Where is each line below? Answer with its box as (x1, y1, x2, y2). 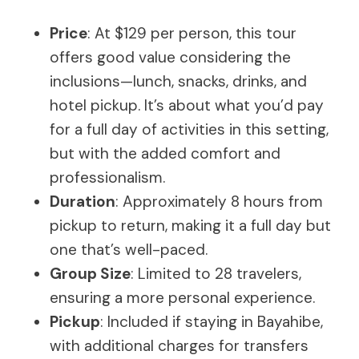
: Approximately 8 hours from (115, 191, 323, 212)
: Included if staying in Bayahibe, (100, 311, 323, 332)
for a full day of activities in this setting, (50, 119, 329, 139)
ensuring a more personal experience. (50, 287, 315, 308)
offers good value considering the (50, 46, 291, 67)
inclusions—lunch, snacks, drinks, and (50, 71, 307, 91)
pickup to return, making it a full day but (50, 215, 331, 236)
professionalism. (50, 167, 165, 188)
